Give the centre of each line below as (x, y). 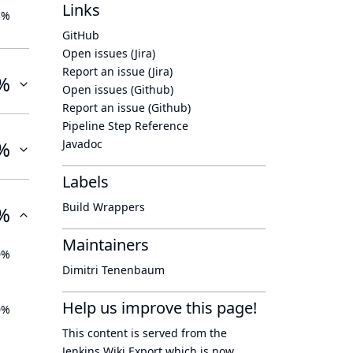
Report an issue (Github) (126, 108)
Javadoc (82, 144)
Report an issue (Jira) (117, 71)
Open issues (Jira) (109, 53)
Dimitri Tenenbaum (113, 270)
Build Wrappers (104, 207)
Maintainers (106, 245)
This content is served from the (145, 333)
